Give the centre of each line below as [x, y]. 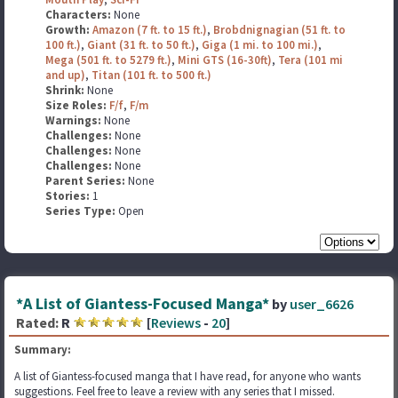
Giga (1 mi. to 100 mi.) [260, 45]
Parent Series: [86, 181]
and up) [66, 75]
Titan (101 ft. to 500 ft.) [152, 75]
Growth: [69, 30]
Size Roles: [78, 105]
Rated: [37, 322]
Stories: [68, 196]
